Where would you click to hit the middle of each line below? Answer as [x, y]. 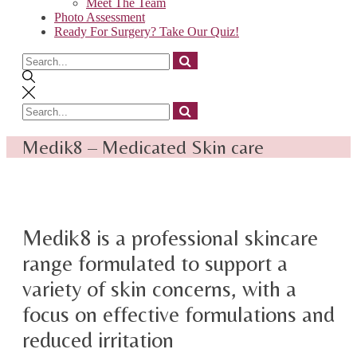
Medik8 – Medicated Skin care [143, 147]
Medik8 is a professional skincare [170, 237]
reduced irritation [98, 339]
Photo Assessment [100, 17]
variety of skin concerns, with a [159, 288]
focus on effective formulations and [178, 314]
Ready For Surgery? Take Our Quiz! [147, 31]
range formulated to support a [155, 263]
